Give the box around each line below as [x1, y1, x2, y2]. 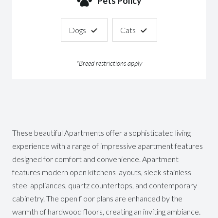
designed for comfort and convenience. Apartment [12, 154, 179, 163]
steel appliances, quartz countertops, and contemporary [12, 181, 197, 190]
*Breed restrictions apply [76, 59, 142, 67]
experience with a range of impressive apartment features [12, 141, 203, 150]
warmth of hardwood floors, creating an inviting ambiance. [12, 207, 200, 216]
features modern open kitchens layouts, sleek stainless [12, 167, 191, 177]
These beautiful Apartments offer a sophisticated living [12, 128, 191, 137]
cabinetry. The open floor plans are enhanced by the [12, 194, 182, 203]
